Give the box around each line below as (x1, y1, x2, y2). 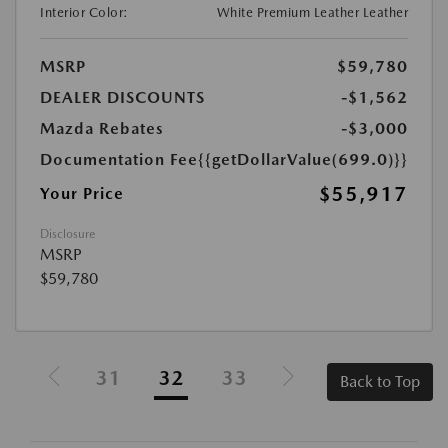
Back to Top (340, 372, 420, 391)
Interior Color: (40, 5, 129, 20)
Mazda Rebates (40, 119, 164, 138)
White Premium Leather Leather (216, 5, 408, 20)
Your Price (40, 184, 124, 203)
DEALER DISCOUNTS (40, 88, 205, 107)
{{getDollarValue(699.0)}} (198, 150, 408, 169)
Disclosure (40, 227, 95, 241)
